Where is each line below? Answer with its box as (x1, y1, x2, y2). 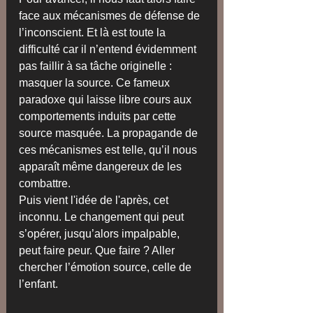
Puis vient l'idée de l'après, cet (19, 194, 171, 207)
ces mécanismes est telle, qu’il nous (19, 144, 200, 156)
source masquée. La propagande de (19, 127, 201, 140)
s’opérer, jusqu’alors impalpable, (19, 228, 182, 240)
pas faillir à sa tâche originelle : (19, 60, 175, 73)
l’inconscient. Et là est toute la (19, 27, 168, 39)
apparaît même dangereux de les (19, 161, 184, 173)
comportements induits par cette (19, 110, 179, 123)
